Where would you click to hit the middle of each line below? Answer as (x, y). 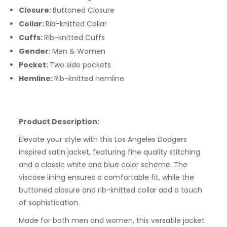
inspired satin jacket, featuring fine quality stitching (109, 152)
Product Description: (59, 122)
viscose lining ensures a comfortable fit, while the (106, 178)
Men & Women (79, 51)
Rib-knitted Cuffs (74, 38)
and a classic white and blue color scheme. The (103, 165)
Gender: (35, 51)
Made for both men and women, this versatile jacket (112, 221)
